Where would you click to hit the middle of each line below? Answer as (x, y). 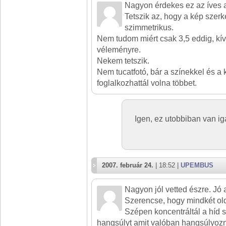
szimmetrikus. (149, 27)
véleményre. (119, 50)
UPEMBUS (197, 165)
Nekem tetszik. (123, 61)
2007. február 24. (128, 165)
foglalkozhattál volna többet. (147, 83)
